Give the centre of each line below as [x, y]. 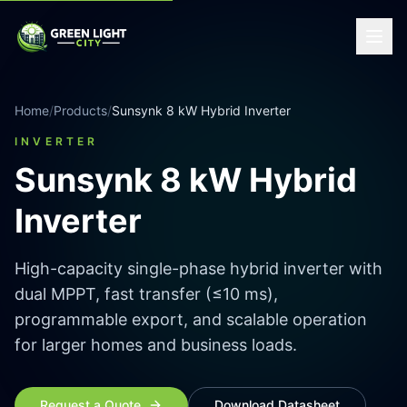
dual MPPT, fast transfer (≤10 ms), [146, 294]
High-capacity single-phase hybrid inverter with [199, 268]
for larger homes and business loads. [156, 345]
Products [80, 110]
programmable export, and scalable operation [191, 319]
